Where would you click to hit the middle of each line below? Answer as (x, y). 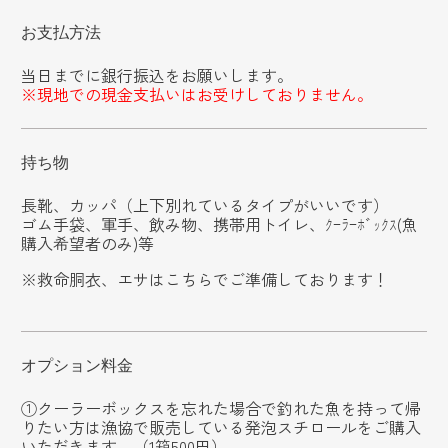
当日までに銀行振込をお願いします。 (157, 74)
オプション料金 (77, 365)
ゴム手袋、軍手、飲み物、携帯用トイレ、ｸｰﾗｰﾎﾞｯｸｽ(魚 (219, 223)
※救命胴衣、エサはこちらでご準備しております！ (205, 279)
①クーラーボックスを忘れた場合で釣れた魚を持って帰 (221, 407)
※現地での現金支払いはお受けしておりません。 (197, 93)
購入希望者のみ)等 (87, 242)
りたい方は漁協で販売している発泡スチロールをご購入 (221, 426)
